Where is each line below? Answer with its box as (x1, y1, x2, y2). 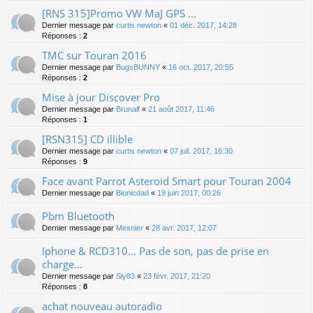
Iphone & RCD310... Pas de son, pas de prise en (42, 243, 269, 258)
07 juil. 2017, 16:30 (170, 146, 233, 155)
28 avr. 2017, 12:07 (152, 223, 217, 232)
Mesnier (116, 223, 143, 232)
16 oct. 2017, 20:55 (168, 62, 233, 71)
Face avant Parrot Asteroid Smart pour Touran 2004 (42, 173, 291, 188)
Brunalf (116, 104, 140, 113)
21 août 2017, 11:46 (148, 104, 214, 113)
